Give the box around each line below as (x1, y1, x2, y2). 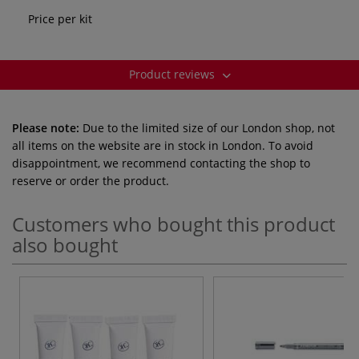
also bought (12, 231, 118, 258)
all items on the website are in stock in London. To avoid (12, 137, 313, 153)
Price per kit (28, 10, 92, 26)
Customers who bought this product (12, 210, 335, 237)
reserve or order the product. (12, 172, 169, 188)
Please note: (12, 119, 79, 135)
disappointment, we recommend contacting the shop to (12, 155, 310, 171)
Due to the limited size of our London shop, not (79, 119, 335, 135)
